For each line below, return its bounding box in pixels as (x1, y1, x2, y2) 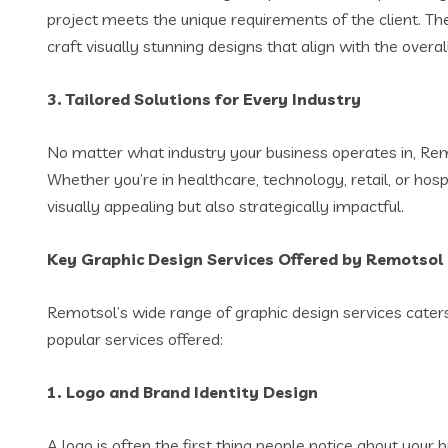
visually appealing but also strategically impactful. (47, 196, 404, 216)
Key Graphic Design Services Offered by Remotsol (47, 249, 443, 269)
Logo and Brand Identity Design (66, 382, 318, 402)
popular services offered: (47, 329, 223, 349)
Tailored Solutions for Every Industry (66, 89, 361, 109)
